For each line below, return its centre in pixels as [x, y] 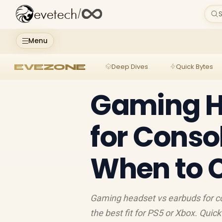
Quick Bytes [194, 66]
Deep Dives [130, 66]
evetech [55, 15]
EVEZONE [50, 67]
